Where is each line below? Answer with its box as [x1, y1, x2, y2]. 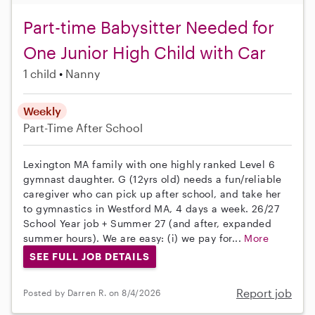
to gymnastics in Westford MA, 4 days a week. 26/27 [23, 202, 279, 215]
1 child [23, 67, 56, 81]
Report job [236, 285, 292, 300]
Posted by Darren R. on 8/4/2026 [23, 288, 161, 298]
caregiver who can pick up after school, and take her [23, 188, 281, 200]
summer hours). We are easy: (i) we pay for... [23, 232, 245, 245]
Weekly [23, 104, 61, 118]
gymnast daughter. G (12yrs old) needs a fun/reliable [23, 173, 282, 186]
